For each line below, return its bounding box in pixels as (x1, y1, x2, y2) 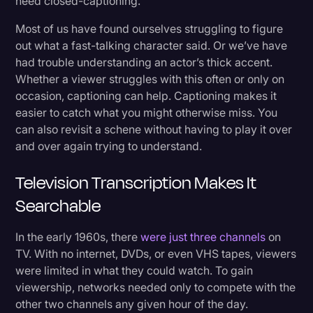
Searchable (15, 192, 101, 219)
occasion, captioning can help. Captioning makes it (15, 88, 277, 103)
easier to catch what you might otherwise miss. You (15, 105, 278, 119)
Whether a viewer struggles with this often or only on (15, 71, 285, 86)
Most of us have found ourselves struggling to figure (15, 21, 284, 36)
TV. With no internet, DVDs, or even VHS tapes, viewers (15, 246, 297, 261)
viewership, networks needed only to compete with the (15, 279, 296, 294)
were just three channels (140, 229, 266, 244)
